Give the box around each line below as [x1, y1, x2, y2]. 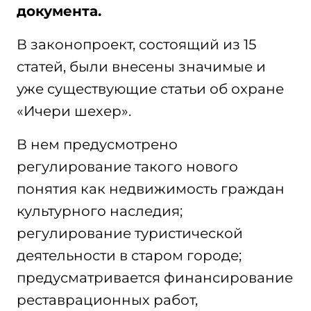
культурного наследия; [17, 203, 183, 219]
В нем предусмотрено [17, 136, 178, 153]
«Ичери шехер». [17, 103, 131, 119]
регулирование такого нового [17, 158, 238, 175]
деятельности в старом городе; [17, 247, 242, 264]
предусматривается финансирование [17, 269, 293, 286]
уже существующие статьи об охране [17, 81, 284, 97]
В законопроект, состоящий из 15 [17, 36, 256, 53]
